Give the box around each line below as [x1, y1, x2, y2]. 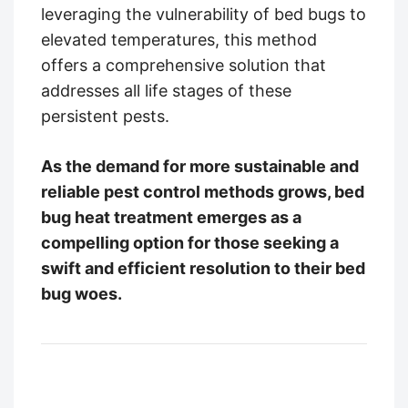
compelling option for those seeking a [41, 232, 339, 252]
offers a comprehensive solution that [41, 55, 326, 75]
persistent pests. [41, 106, 169, 126]
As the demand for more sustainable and [41, 156, 359, 176]
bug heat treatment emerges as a [41, 207, 301, 227]
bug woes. [41, 283, 122, 303]
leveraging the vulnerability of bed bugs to [41, 4, 366, 24]
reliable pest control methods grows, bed [41, 181, 364, 201]
